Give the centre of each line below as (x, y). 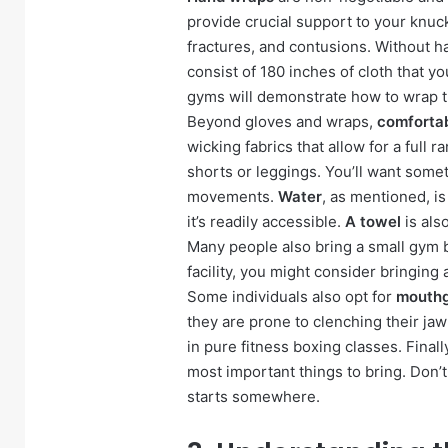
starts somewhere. (253, 396)
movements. (232, 196)
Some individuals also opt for (291, 296)
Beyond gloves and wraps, (282, 121)
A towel (373, 221)
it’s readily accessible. (266, 221)
